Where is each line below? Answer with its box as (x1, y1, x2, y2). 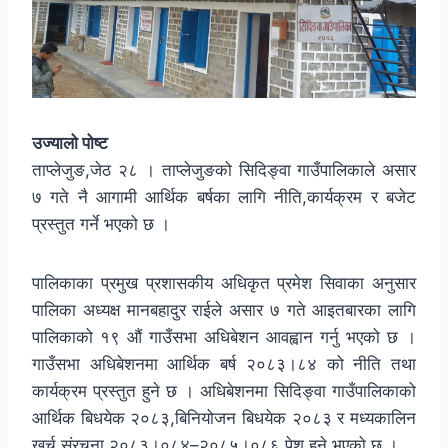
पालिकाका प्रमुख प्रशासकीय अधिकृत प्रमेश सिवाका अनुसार (32, 273, 416, 294)
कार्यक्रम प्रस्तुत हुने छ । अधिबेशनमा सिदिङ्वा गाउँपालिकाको (32, 381, 416, 402)
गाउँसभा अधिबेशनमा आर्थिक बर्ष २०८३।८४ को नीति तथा (32, 354, 416, 375)
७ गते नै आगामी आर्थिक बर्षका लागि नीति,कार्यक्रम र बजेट (32, 187, 416, 208)
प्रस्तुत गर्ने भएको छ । (32, 214, 170, 235)
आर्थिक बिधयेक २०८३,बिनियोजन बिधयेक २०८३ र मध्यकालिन (32, 408, 416, 429)
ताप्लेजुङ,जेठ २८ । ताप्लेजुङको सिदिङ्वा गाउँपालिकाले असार (32, 160, 416, 181)
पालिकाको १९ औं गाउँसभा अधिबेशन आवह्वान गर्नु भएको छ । (32, 327, 416, 348)
